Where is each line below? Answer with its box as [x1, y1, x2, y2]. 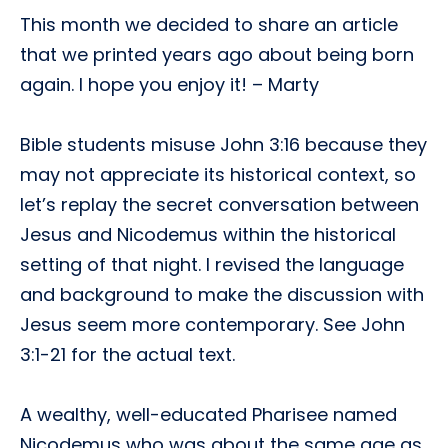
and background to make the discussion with [20, 282, 424, 307]
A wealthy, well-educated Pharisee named [20, 402, 397, 427]
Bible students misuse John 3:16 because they [20, 132, 427, 157]
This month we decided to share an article [20, 12, 398, 37]
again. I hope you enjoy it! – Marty [20, 72, 319, 97]
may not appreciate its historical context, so [20, 162, 416, 187]
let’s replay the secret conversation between [20, 192, 419, 217]
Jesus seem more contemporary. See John [20, 312, 405, 337]
